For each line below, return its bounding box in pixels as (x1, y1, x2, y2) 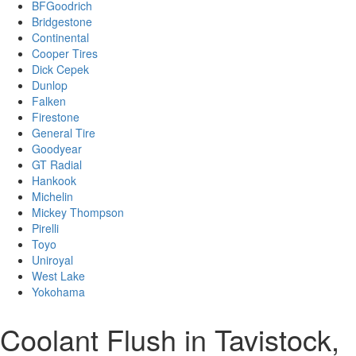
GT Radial (32, 157, 82, 173)
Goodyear (32, 141, 82, 157)
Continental (32, 29, 89, 46)
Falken (32, 93, 66, 110)
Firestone (32, 109, 79, 126)
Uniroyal (32, 252, 73, 269)
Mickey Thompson (32, 204, 124, 221)
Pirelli (32, 220, 59, 237)
